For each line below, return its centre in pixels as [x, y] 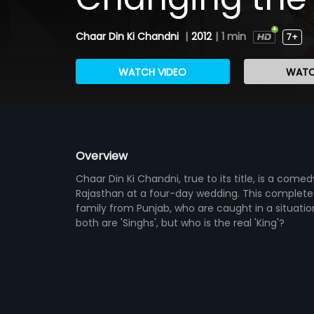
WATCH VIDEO [153, 72]
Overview [101, 156]
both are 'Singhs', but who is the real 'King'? [180, 223]
